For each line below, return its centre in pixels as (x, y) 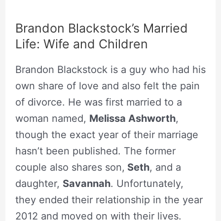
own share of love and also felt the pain (107, 86)
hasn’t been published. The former (95, 151)
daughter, (39, 184)
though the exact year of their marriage (107, 135)
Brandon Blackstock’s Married (101, 28)
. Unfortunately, (147, 184)
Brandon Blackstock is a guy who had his (110, 70)
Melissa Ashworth (132, 119)
